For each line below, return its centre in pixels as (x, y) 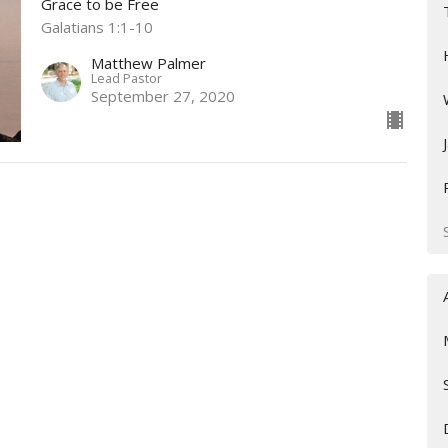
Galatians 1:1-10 (96, 26)
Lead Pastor (126, 78)
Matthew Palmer (148, 63)
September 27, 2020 (162, 96)
